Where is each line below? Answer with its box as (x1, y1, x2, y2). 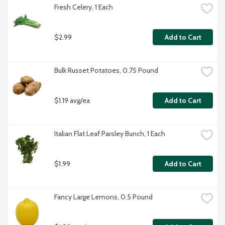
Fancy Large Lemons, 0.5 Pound (54, 192, 153, 202)
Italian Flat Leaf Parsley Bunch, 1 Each (54, 129, 165, 139)
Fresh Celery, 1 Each (54, 3, 113, 12)
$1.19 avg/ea (54, 95, 90, 105)
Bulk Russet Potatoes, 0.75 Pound (54, 66, 158, 75)
